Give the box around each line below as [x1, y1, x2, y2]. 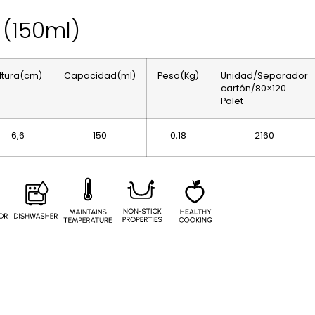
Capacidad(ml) [64, 70, 136, 82]
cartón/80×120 [221, 82, 287, 95]
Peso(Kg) [157, 70, 200, 82]
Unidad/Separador [221, 70, 309, 82]
